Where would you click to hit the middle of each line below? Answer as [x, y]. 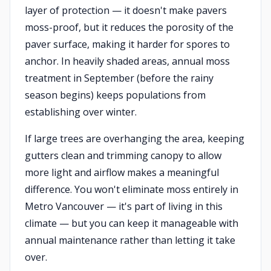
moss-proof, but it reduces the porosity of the [129, 27]
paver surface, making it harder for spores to [127, 44]
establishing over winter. [81, 112]
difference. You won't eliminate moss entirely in [132, 189]
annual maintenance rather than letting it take [130, 240]
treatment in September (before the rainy [119, 78]
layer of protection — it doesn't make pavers [126, 10]
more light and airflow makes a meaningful [122, 172]
